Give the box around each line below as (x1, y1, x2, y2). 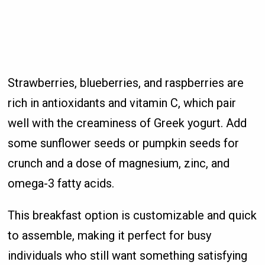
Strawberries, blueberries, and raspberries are (8, 75, 244, 90)
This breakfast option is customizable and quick (8, 208, 257, 222)
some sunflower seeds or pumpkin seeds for (8, 135, 240, 150)
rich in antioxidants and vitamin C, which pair (8, 95, 237, 110)
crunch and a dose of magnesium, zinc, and (8, 156, 230, 170)
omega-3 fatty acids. (8, 176, 115, 190)
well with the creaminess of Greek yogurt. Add (8, 115, 247, 130)
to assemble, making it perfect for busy (8, 228, 212, 243)
